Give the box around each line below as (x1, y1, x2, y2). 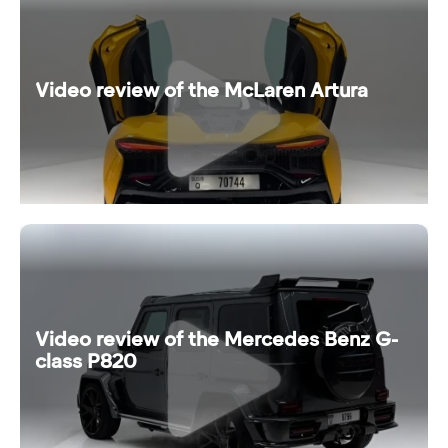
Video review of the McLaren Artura (35, 77, 368, 102)
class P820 (35, 348, 137, 373)
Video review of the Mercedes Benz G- (35, 326, 398, 351)
